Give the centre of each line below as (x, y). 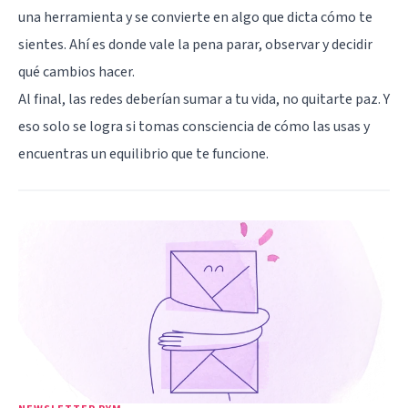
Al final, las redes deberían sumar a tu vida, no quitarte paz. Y (204, 99)
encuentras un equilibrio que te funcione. (143, 153)
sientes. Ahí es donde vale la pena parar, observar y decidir (195, 44)
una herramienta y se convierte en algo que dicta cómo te (195, 17)
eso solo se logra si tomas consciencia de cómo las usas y (194, 126)
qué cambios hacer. (76, 71)
